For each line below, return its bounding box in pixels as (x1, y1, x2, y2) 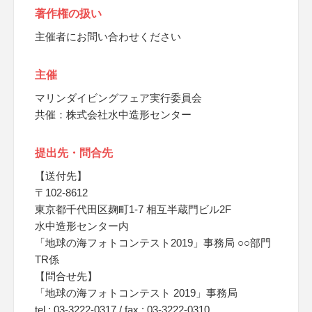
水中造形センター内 (35, 220, 129, 232)
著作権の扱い (35, 8, 102, 19)
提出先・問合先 (35, 147, 113, 159)
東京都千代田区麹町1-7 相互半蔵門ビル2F (35, 203, 231, 215)
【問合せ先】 (35, 270, 97, 282)
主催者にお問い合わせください (35, 31, 181, 42)
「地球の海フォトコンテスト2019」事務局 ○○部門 (35, 237, 271, 249)
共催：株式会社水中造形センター (35, 109, 192, 120)
